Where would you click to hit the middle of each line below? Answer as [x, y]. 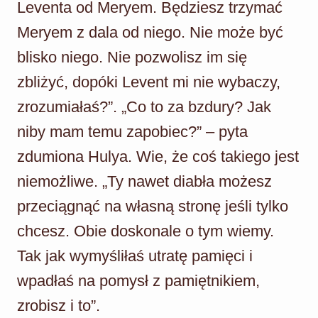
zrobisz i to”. [59, 305]
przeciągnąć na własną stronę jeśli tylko [153, 206]
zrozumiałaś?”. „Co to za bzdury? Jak [144, 106]
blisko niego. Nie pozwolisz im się [132, 57]
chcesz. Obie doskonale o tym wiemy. [146, 231]
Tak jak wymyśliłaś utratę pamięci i [135, 256]
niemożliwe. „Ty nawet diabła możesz [144, 181]
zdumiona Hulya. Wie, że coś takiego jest [158, 156]
